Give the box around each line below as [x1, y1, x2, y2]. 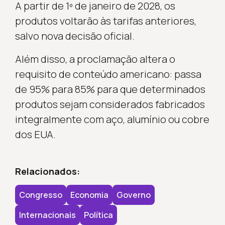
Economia [70, 189, 108, 200]
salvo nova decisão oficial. [15, 29, 135, 43]
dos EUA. [15, 127, 56, 141]
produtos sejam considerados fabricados [15, 97, 205, 111]
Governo [116, 189, 151, 200]
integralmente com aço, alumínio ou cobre [15, 112, 209, 126]
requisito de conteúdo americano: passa [15, 67, 201, 81]
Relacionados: [15, 165, 80, 177]
